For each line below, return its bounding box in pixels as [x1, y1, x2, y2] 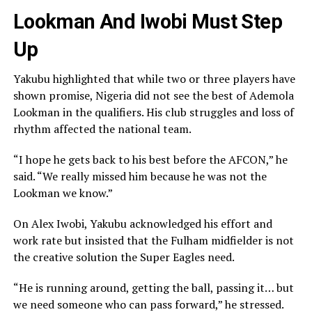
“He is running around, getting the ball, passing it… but [13, 280, 294, 296]
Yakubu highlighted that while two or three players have [13, 71, 295, 87]
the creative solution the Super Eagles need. [13, 249, 235, 265]
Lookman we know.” [13, 185, 113, 201]
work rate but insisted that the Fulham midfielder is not [13, 233, 294, 249]
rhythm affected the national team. [13, 121, 192, 137]
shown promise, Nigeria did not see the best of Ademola [13, 88, 294, 104]
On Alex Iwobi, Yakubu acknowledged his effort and [13, 216, 272, 232]
